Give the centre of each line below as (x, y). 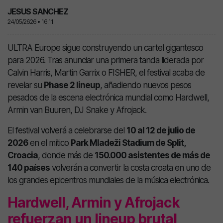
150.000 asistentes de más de (152, 155)
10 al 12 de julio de (161, 130)
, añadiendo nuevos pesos (146, 85)
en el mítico (49, 143)
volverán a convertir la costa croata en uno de (130, 168)
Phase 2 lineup (72, 85)
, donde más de (66, 155)
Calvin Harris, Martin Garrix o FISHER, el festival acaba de (106, 73)
